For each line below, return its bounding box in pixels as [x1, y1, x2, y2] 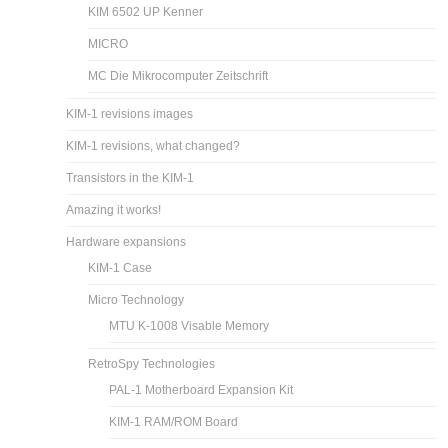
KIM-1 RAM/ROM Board [109, 414, 239, 429]
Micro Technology [88, 292, 185, 307]
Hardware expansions [66, 234, 187, 249]
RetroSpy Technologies [88, 356, 216, 371]
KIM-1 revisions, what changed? [66, 138, 241, 153]
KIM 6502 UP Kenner [88, 4, 204, 19]
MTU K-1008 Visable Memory [109, 318, 270, 333]
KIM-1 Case [88, 260, 153, 275]
